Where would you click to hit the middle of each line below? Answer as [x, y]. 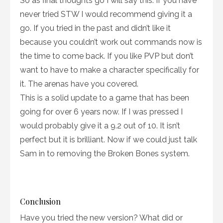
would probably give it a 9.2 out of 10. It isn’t [100, 126]
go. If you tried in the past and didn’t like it [95, 28]
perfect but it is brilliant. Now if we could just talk [109, 140]
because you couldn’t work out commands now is [111, 42]
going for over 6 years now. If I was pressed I [101, 112]
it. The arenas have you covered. [79, 84]
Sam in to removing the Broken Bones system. [105, 154]
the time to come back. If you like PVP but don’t [107, 56]
